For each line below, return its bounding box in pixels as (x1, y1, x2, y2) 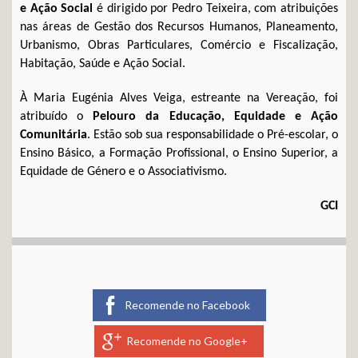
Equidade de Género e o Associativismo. (20, 165, 227, 178)
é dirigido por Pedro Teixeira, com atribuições (93, 2, 339, 15)
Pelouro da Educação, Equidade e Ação (93, 109, 339, 123)
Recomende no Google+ (126, 333, 248, 348)
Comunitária (20, 128, 87, 141)
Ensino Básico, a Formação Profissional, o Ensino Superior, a (20, 146, 338, 160)
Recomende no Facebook (124, 297, 250, 312)
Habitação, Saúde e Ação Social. (20, 57, 185, 70)
